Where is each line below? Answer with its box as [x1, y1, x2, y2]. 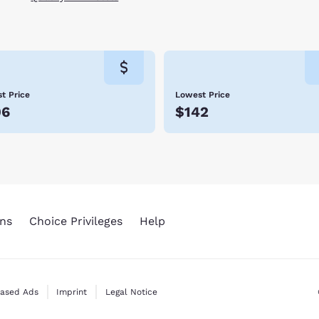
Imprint [56, 287, 88, 298]
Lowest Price [175, 90, 230, 100]
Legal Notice [105, 287, 157, 298]
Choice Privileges [28, 214, 122, 229]
